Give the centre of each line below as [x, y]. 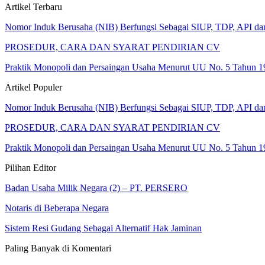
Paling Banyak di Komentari [58, 248]
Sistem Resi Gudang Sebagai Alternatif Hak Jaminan [103, 228]
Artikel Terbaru [33, 7]
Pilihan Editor [30, 168]
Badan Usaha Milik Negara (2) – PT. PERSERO [96, 188]
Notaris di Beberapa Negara [57, 208]
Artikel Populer [33, 88]
